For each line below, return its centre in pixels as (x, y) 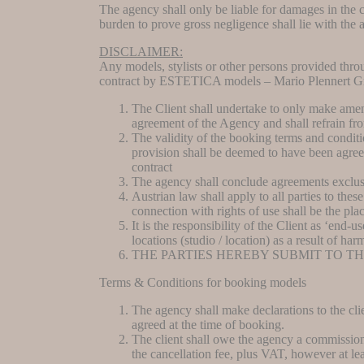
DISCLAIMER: (141, 51)
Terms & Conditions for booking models (203, 282)
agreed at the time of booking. (208, 324)
